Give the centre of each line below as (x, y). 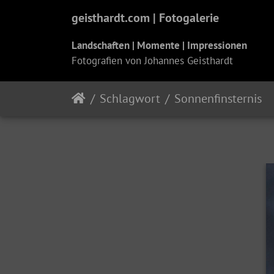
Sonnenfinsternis (218, 99)
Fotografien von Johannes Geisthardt (152, 60)
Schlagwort (130, 99)
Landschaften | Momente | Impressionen (159, 45)
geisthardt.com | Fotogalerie (145, 17)
